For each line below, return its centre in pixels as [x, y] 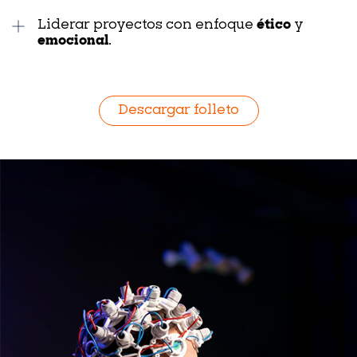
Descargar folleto [178, 110]
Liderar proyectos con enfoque [147, 25]
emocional [73, 41]
